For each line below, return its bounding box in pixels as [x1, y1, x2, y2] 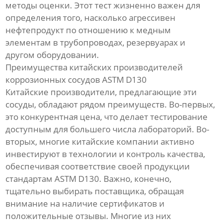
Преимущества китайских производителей [5, 61, 183, 73]
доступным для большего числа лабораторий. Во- [5, 123, 210, 135]
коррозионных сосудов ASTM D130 [5, 74, 147, 86]
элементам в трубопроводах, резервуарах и [5, 37, 186, 49]
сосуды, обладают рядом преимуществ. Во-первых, [5, 99, 216, 111]
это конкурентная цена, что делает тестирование [5, 111, 208, 123]
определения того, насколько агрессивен [5, 12, 176, 24]
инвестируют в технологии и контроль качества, [5, 148, 206, 160]
